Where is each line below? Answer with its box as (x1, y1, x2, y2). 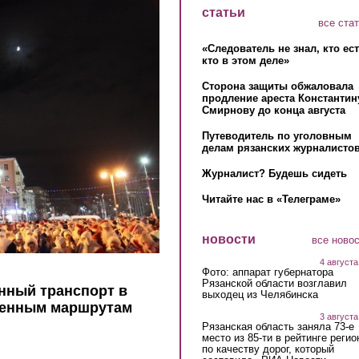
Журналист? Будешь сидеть (201, 167, 347, 180)
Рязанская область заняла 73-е (201, 320, 354, 333)
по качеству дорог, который (201, 342, 334, 355)
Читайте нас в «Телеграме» (201, 193, 341, 206)
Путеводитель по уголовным (201, 130, 352, 143)
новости (201, 232, 256, 247)
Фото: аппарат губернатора (201, 265, 333, 278)
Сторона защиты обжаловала (201, 80, 353, 93)
